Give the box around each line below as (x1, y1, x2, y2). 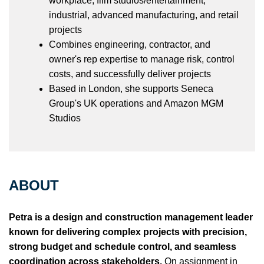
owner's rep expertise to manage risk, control (49, 54, 235, 64)
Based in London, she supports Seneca (49, 83, 213, 94)
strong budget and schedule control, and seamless (9, 241, 236, 252)
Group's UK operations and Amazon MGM (49, 98, 223, 108)
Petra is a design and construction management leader (9, 212, 253, 222)
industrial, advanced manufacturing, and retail (49, 9, 239, 20)
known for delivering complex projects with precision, (9, 226, 247, 237)
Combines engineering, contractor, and (49, 39, 210, 49)
